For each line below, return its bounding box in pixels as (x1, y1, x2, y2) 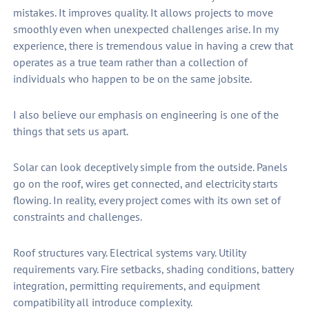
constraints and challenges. (12, 210, 142, 224)
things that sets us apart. (12, 124, 128, 139)
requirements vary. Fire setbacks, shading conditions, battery (12, 262, 293, 277)
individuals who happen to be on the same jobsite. (12, 72, 252, 86)
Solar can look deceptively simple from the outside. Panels (12, 160, 288, 175)
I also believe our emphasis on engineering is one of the (12, 108, 279, 122)
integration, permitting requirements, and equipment (12, 279, 260, 293)
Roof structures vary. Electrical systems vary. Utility (12, 246, 246, 260)
